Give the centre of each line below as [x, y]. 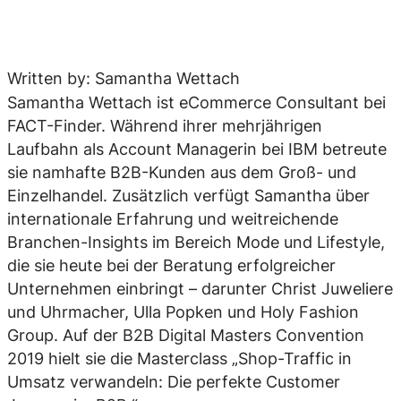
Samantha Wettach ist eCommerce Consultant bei [196, 103]
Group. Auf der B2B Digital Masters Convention [186, 336]
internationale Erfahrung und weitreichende [173, 219]
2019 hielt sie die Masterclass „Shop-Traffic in [179, 359]
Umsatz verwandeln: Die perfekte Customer [174, 382]
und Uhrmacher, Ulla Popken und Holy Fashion [183, 312]
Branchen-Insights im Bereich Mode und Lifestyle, [196, 243]
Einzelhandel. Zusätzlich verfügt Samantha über [188, 196]
